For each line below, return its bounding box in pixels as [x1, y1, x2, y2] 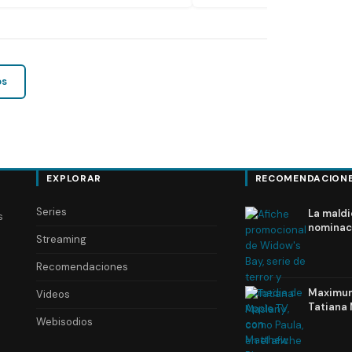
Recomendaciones [36, 260, 129, 274]
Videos [36, 288, 71, 302]
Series [36, 205, 68, 219]
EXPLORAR [46, 172, 102, 185]
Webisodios [36, 315, 93, 329]
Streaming [36, 233, 87, 247]
